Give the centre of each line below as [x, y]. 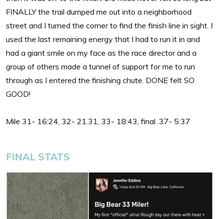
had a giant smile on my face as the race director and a [101, 53]
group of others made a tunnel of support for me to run [100, 66]
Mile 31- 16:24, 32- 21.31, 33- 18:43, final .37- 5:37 [98, 121]
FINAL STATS [39, 156]
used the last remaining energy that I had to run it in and [103, 39]
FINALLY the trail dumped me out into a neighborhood [99, 11]
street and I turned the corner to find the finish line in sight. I [109, 25]
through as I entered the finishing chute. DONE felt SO [100, 80]
